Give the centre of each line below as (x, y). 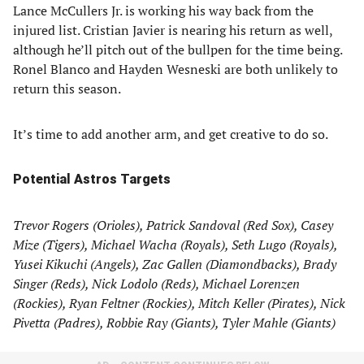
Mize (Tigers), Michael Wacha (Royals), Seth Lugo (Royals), (175, 245)
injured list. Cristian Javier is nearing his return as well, (173, 30)
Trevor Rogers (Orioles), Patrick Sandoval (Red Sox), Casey (173, 225)
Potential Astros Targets (92, 179)
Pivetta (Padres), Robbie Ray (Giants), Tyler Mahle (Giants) (174, 323)
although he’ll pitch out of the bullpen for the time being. (178, 50)
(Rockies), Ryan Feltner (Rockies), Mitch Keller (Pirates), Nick (179, 303)
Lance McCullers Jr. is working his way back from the (163, 11)
